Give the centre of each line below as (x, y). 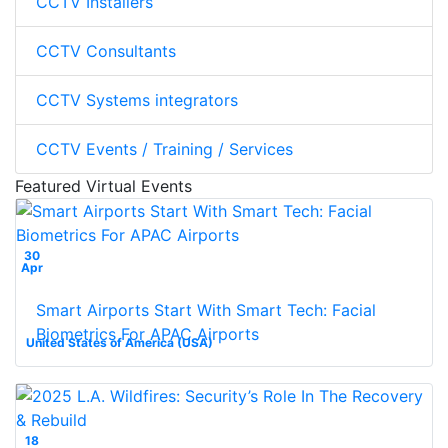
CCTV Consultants (106, 50)
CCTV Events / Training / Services (164, 148)
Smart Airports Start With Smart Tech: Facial (206, 309)
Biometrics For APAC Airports (147, 333)
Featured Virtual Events (103, 185)
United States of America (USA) (119, 342)
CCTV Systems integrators (137, 99)
